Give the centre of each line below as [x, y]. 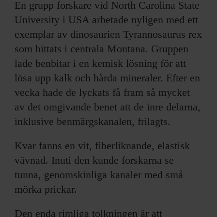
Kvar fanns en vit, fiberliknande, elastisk [102, 146]
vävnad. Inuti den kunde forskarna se [94, 160]
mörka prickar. [46, 189]
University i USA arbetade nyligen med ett [106, 20]
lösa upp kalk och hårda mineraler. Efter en [107, 78]
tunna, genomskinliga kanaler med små [99, 175]
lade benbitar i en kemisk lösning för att [100, 63]
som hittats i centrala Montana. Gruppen [101, 49]
